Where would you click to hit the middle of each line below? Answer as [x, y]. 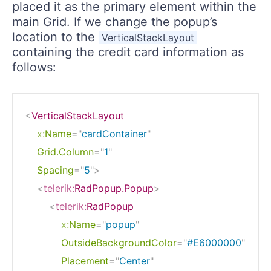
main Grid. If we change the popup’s [115, 21]
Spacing [55, 170]
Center [135, 260]
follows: [34, 67]
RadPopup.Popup [114, 188]
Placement [85, 260]
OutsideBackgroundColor [119, 242]
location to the [55, 37]
